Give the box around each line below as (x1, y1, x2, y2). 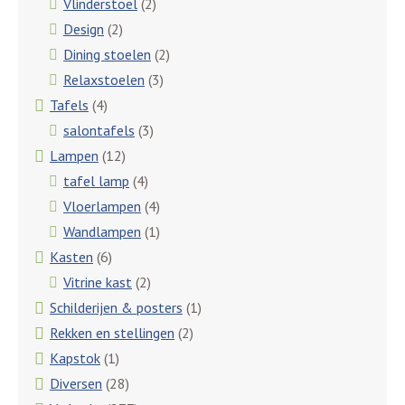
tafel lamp (63, 171, 129, 190)
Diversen (50, 373, 102, 392)
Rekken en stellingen (50, 323, 174, 342)
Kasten (50, 247, 93, 266)
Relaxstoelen (63, 70, 145, 89)
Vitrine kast (63, 272, 132, 291)
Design (63, 19, 104, 38)
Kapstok (50, 348, 100, 367)
